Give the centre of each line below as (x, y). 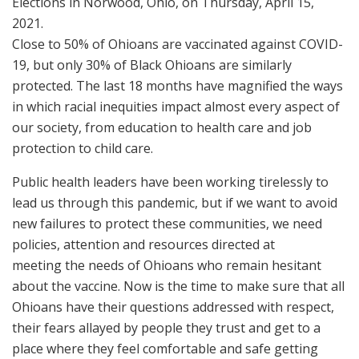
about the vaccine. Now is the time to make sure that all (178, 286)
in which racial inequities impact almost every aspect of (176, 107)
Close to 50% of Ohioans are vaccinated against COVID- (177, 44)
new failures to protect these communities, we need (167, 224)
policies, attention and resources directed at (143, 244)
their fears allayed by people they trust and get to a (166, 328)
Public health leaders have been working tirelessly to (170, 182)
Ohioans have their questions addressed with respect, (173, 307)
